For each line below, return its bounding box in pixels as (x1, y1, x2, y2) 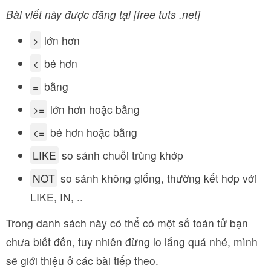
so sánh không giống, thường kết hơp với (57, 171, 256, 186)
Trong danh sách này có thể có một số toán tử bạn (6, 215, 248, 230)
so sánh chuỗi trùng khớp (59, 148, 183, 163)
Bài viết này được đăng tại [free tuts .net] (6, 7, 200, 22)
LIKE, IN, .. (30, 189, 83, 204)
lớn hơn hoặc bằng (47, 102, 140, 117)
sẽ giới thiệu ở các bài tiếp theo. (6, 253, 158, 268)
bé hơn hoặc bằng (47, 125, 137, 140)
